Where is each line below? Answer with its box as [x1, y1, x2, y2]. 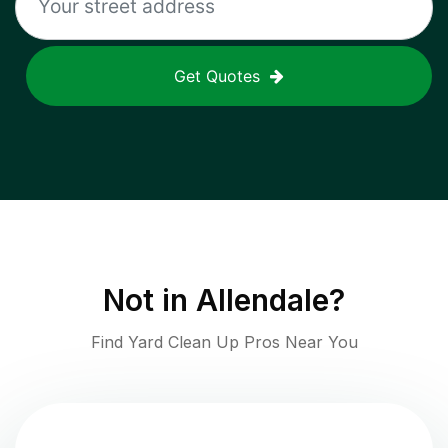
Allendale [196, 282, 329, 319]
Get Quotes [174, 66, 260, 87]
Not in [103, 282, 196, 319]
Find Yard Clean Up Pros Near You [90, 332, 358, 353]
